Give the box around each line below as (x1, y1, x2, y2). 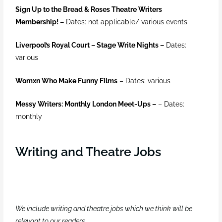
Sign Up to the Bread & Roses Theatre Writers (15, 5, 163, 14)
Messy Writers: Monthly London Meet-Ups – (15, 100, 157, 108)
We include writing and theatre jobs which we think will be (15, 204, 193, 213)
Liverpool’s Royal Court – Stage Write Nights (15, 41, 159, 50)
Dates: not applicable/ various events (64, 18, 188, 26)
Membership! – (15, 18, 64, 26)
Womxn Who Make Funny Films (15, 77, 118, 85)
